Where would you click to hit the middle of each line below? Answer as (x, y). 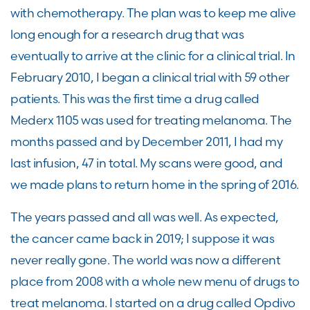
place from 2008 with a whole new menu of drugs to (155, 281)
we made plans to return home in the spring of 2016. (155, 184)
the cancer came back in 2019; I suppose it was (142, 238)
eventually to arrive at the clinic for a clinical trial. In (153, 56)
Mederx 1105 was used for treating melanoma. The (151, 120)
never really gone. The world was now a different (145, 260)
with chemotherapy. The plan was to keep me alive (153, 13)
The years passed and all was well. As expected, (145, 217)
